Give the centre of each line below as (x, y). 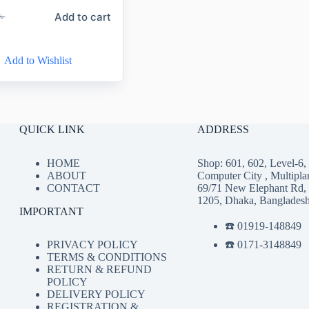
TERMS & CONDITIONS (107, 257)
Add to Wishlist (38, 60)
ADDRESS (223, 129)
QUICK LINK (52, 129)
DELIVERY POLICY (96, 295)
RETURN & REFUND (99, 270)
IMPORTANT (51, 211)
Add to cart (83, 17)
